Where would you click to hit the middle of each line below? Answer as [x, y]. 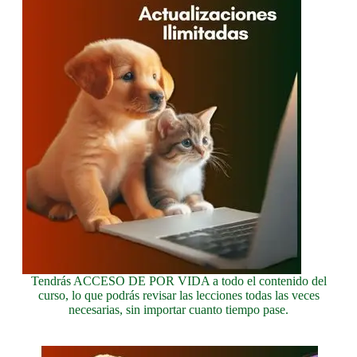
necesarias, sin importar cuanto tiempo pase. [178, 310]
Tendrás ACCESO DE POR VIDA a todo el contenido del [178, 281]
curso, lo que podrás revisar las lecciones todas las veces [178, 296]
